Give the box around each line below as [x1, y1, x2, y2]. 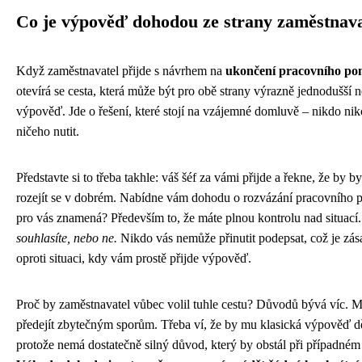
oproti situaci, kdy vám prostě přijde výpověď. [16, 251, 251, 266]
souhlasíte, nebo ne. [16, 231, 117, 246]
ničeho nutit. [16, 124, 79, 139]
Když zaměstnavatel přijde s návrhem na [16, 64, 225, 78]
